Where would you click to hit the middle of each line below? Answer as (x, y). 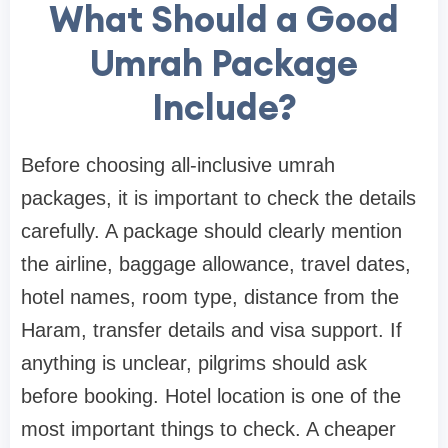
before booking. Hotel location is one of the (211, 396)
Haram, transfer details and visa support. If (211, 330)
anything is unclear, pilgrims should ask (194, 363)
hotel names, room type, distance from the (210, 297)
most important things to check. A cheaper (208, 429)
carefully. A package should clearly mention (211, 231)
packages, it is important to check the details (218, 198)
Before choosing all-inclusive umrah (178, 165)
